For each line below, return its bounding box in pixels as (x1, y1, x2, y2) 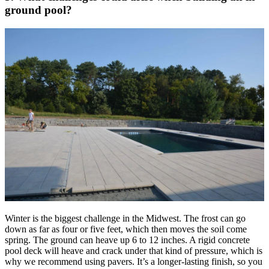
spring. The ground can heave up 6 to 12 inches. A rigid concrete (5, 234, 250, 245)
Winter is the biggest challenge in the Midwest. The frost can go (5, 213, 246, 223)
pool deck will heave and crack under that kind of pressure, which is (5, 245, 262, 256)
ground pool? (5, 4, 72, 17)
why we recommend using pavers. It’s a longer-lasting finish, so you (5, 256, 262, 267)
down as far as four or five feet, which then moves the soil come (5, 223, 247, 234)
